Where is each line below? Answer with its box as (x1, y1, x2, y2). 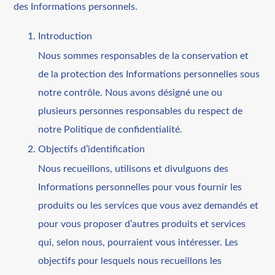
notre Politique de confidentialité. (38, 124, 183, 134)
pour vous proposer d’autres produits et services (38, 219, 246, 229)
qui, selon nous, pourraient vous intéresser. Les (38, 237, 239, 247)
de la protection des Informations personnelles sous (38, 69, 260, 79)
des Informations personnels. (14, 1, 138, 12)
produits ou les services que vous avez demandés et (38, 200, 259, 211)
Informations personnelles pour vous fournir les (38, 182, 242, 192)
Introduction (38, 31, 93, 41)
